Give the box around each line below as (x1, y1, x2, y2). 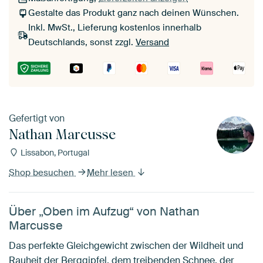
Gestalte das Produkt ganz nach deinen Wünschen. (28, 7, 239, 19)
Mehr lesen (87, 166, 136, 178)
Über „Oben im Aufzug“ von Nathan (9, 203, 200, 219)
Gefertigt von (9, 112, 65, 124)
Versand (136, 36, 169, 49)
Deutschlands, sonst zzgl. (28, 36, 136, 49)
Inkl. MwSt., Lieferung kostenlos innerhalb (28, 22, 201, 34)
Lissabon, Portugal (18, 147, 89, 158)
